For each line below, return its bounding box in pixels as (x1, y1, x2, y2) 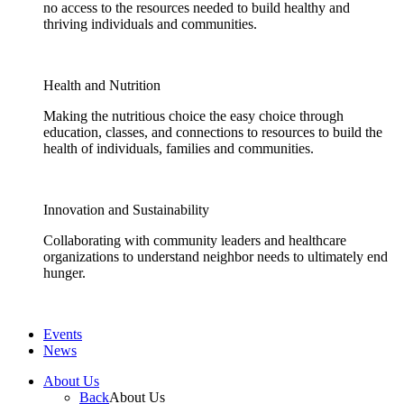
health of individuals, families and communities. (43, 141, 314, 156)
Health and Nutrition (43, 78, 161, 93)
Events (43, 326, 82, 342)
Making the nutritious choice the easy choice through (43, 108, 344, 124)
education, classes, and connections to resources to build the (43, 124, 382, 140)
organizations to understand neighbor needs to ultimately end (43, 249, 388, 264)
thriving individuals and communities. (43, 16, 257, 32)
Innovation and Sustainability (43, 202, 209, 217)
